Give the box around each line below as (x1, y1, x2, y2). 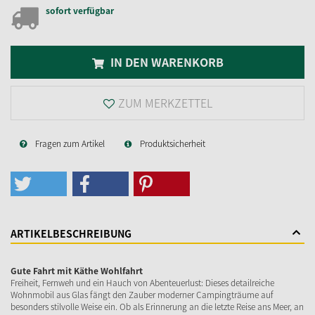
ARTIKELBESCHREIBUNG (11, 226, 131, 241)
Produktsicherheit (140, 137, 205, 150)
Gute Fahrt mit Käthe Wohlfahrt (11, 264, 143, 278)
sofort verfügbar (46, 4, 114, 17)
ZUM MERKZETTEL (117, 94, 212, 112)
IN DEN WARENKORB (107, 53, 224, 70)
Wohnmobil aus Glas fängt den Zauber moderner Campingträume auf (11, 288, 274, 302)
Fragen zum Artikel (35, 137, 105, 150)
